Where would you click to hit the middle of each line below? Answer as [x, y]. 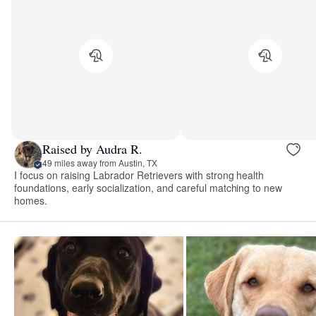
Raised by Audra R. [92, 148]
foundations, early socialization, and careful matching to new [148, 188]
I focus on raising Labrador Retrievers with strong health [139, 175]
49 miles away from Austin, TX [100, 162]
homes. [31, 201]
